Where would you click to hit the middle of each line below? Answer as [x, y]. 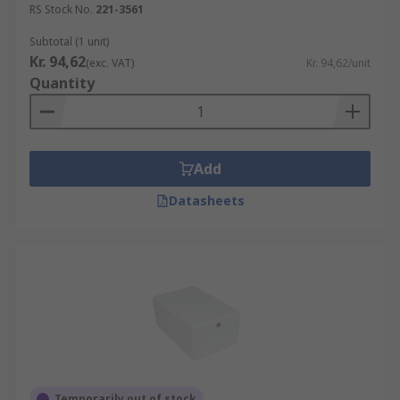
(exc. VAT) [110, 63]
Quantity [62, 83]
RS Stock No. [61, 9]
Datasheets [206, 200]
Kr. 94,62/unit [338, 63]
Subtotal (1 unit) [69, 42]
